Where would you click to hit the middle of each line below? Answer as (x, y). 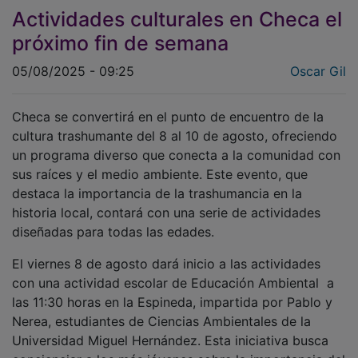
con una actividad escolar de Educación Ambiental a (173, 271)
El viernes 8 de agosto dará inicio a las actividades (166, 252)
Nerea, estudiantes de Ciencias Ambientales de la (161, 310)
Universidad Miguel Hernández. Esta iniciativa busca (170, 329)
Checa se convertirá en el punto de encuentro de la (168, 105)
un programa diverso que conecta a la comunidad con (176, 143)
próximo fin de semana (120, 32)
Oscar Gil (318, 60)
